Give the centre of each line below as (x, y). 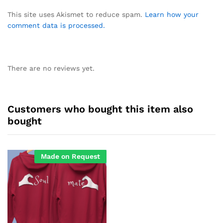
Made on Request (70, 156)
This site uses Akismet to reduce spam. (76, 14)
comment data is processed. (56, 25)
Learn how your (172, 14)
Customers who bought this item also (100, 109)
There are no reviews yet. (51, 68)
